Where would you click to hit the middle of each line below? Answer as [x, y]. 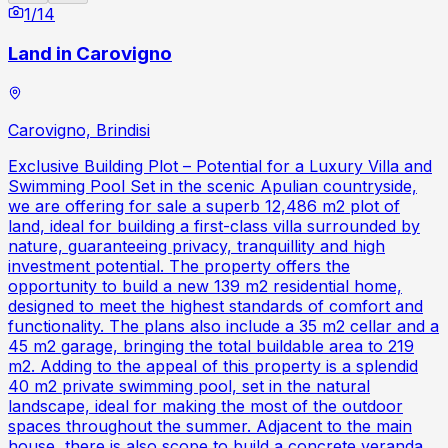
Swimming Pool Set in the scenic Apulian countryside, [212, 185]
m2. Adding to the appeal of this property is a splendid [213, 365]
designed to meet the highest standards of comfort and [215, 305]
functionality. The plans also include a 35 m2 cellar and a [223, 325]
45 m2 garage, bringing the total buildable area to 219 [211, 345]
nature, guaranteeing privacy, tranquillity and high [196, 245]
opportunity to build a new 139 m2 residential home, [205, 285]
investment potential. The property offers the [179, 265]
